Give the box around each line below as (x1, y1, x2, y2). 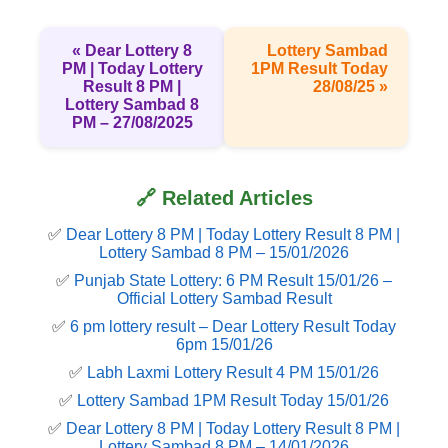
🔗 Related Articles (135, 187, 313, 210)
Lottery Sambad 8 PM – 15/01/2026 (99, 244, 349, 262)
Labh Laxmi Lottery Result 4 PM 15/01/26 (87, 364, 379, 382)
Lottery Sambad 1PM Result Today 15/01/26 (77, 392, 389, 410)
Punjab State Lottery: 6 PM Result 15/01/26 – (74, 272, 392, 290)
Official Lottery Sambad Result (116, 290, 332, 308)
